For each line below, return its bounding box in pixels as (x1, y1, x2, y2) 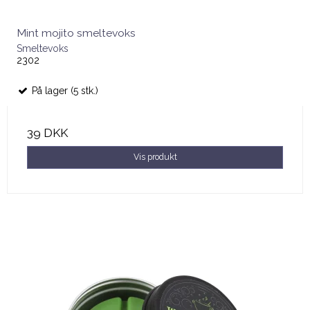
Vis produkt (133, 152, 177, 163)
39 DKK (27, 126, 68, 140)
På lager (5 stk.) (29, 85, 98, 97)
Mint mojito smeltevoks (17, 26, 136, 40)
